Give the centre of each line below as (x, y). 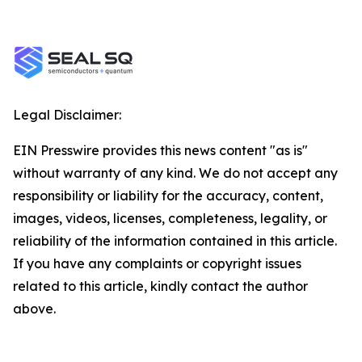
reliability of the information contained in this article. (175, 241)
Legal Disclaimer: (67, 115)
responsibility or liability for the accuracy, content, (168, 196)
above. (34, 309)
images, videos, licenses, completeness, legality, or (170, 218)
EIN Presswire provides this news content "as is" (160, 150)
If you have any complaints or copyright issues (157, 263)
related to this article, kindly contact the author (160, 286)
